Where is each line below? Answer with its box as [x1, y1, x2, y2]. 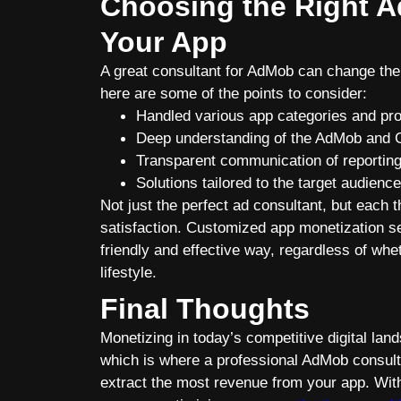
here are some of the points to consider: [100, 84, 367, 102]
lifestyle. [100, 263, 157, 281]
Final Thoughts [100, 293, 310, 325]
